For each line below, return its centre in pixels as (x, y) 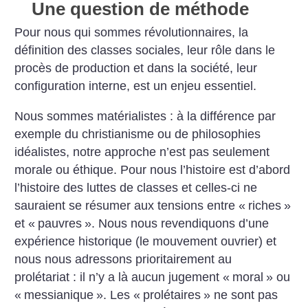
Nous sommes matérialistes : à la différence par (145, 116)
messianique (59, 295)
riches (265, 205)
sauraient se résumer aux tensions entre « (130, 205)
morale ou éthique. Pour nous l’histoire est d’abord (153, 169)
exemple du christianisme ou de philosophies (138, 134)
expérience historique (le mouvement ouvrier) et (146, 241)
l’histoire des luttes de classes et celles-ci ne (136, 187)
